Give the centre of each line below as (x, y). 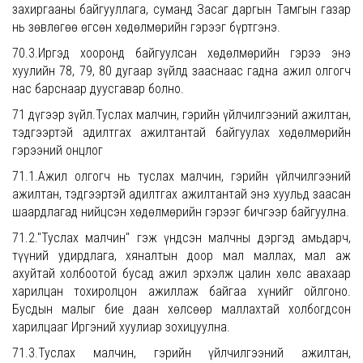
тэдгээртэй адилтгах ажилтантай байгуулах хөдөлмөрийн (181, 132)
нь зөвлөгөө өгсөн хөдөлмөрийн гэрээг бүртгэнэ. (146, 27)
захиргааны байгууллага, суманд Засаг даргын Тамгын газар (181, 9)
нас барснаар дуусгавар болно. (98, 89)
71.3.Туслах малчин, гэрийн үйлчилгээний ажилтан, (181, 353)
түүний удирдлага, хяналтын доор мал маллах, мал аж (181, 256)
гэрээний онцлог (58, 150)
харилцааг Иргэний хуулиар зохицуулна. (121, 327)
